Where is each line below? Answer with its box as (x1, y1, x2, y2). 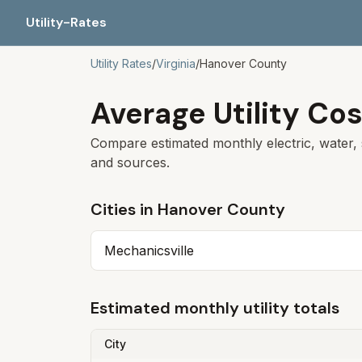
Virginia (156, 57, 196, 70)
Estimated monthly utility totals (90, 297, 339, 318)
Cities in (90, 199, 158, 220)
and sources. (90, 154, 170, 170)
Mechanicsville (104, 242, 194, 259)
